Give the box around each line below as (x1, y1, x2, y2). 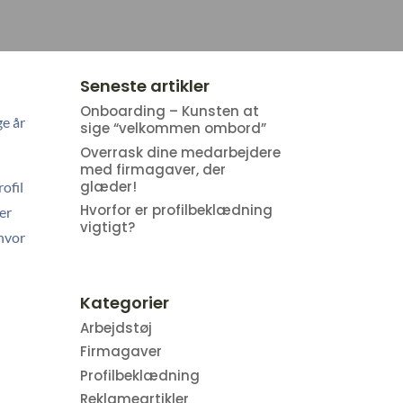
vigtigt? (80, 218, 136, 237)
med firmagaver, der (80, 159, 227, 179)
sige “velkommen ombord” (80, 119, 267, 139)
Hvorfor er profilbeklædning (80, 201, 273, 220)
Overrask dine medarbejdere (80, 142, 282, 162)
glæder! (80, 176, 138, 196)
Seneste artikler (80, 75, 210, 98)
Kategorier (80, 291, 170, 314)
